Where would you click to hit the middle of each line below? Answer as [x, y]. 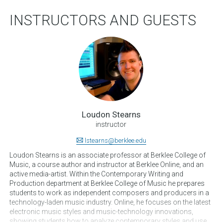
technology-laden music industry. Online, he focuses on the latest [110, 202]
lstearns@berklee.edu [115, 140]
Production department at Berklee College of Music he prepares [107, 183]
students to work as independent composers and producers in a [109, 193]
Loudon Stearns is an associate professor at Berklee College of [108, 155]
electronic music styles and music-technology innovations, [101, 211]
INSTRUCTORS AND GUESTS [103, 21]
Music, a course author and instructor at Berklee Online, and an [107, 164]
